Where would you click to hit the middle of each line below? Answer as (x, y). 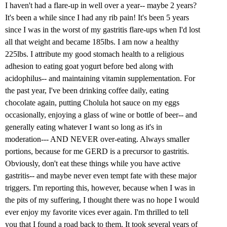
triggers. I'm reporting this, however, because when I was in (100, 188)
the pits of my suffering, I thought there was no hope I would (102, 200)
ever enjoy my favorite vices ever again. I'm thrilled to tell (97, 212)
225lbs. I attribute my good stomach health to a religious (94, 54)
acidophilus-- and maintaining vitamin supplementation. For (100, 79)
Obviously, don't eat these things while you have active (93, 164)
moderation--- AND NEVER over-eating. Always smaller (97, 139)
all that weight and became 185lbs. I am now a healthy (92, 42)
